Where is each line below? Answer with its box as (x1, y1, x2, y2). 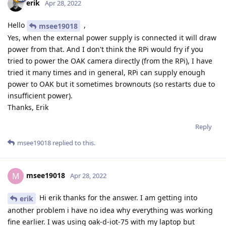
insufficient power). (8, 90, 73, 100)
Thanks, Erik (8, 102, 48, 112)
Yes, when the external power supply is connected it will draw (8, 32, 216, 42)
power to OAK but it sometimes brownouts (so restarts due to (8, 79, 215, 89)
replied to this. (51, 138, 95, 147)
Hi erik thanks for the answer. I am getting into (37, 192, 197, 202)
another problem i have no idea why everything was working (8, 205, 213, 215)
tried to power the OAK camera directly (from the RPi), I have (8, 55, 212, 66)
